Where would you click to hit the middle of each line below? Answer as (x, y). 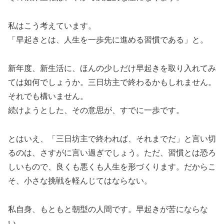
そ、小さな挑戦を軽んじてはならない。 (80, 180)
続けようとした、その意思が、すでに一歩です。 (96, 110)
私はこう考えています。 (52, 26)
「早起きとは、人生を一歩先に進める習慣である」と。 (108, 40)
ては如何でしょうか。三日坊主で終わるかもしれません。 (112, 82)
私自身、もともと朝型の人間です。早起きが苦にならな (108, 209)
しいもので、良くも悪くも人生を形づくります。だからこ (112, 166)
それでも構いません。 (48, 96)
